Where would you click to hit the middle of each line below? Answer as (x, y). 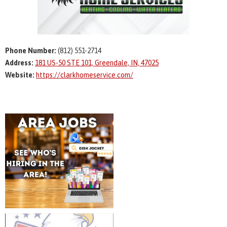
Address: (19, 63)
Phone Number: (31, 50)
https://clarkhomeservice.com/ (85, 75)
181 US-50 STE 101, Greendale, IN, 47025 (97, 63)
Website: (20, 75)
